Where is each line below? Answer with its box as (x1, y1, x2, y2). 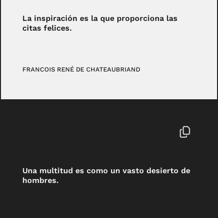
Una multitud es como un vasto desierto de (22, 166, 191, 176)
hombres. (22, 176, 59, 185)
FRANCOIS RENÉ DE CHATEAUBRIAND (22, 66, 141, 73)
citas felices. (22, 23, 73, 33)
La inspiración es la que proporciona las (22, 13, 178, 23)
